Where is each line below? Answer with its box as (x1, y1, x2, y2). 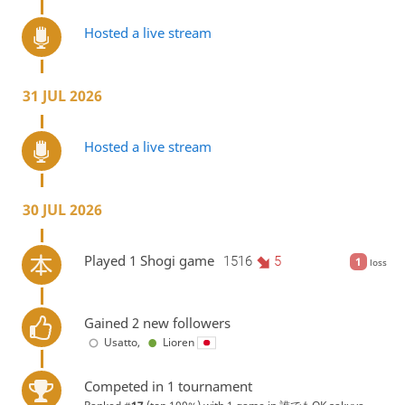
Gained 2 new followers (83, 314, 231, 333)
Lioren (162, 334, 194, 351)
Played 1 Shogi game (83, 250, 214, 269)
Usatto (103, 334, 137, 351)
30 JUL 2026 (22, 200, 102, 221)
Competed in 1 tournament (83, 376, 252, 395)
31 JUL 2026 (22, 86, 102, 107)
